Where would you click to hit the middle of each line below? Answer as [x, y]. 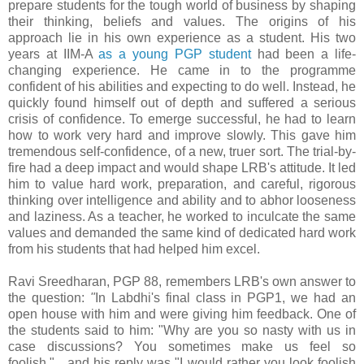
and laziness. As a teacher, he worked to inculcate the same [182, 217]
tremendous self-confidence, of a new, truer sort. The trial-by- [182, 152]
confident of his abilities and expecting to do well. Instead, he [182, 87]
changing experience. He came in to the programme [182, 71]
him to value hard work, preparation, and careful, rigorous [182, 184]
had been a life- [303, 54]
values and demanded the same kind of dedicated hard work [182, 233]
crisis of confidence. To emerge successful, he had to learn [182, 119]
